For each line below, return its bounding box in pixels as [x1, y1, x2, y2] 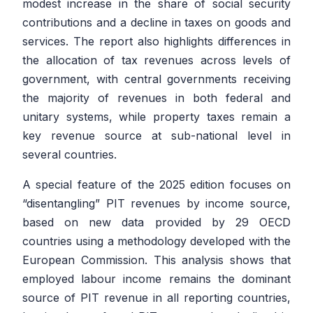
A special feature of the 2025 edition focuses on [22, 177, 291, 192]
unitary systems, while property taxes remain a [22, 110, 291, 124]
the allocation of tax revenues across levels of [22, 53, 291, 68]
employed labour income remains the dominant [22, 272, 291, 286]
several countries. [22, 147, 117, 162]
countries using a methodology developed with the [22, 234, 291, 249]
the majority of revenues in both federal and [22, 91, 291, 105]
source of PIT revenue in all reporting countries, [22, 291, 291, 305]
